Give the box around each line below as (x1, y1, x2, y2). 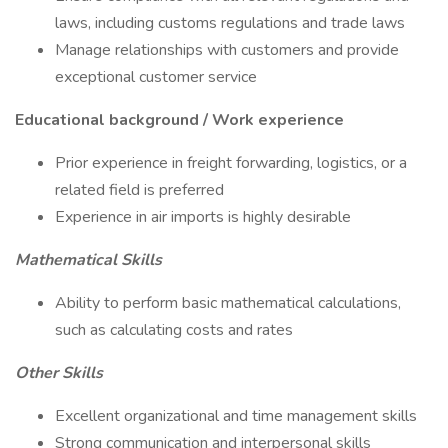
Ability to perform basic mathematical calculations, (55, 292, 401, 314)
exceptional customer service (55, 66, 257, 88)
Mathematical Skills (15, 249, 162, 271)
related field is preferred (55, 179, 224, 201)
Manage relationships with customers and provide (55, 39, 399, 61)
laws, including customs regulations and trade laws (55, 12, 405, 34)
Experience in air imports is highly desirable (55, 206, 351, 228)
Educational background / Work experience (15, 109, 344, 131)
